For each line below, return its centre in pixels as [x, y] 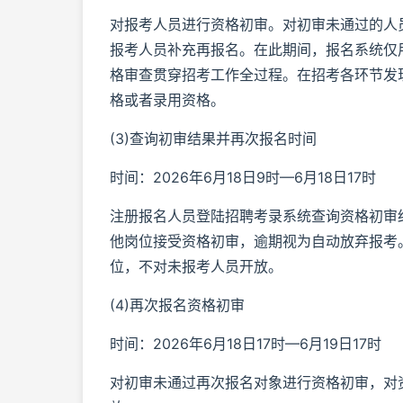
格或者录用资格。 [167, 100]
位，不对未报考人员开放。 [196, 266]
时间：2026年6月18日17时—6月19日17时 [246, 344]
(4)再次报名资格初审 [177, 305]
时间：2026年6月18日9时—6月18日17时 [243, 177]
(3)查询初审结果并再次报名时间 [213, 139]
